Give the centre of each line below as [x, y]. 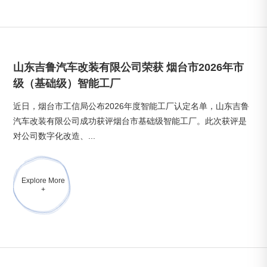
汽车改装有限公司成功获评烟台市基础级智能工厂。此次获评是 [130, 121]
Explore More [43, 181]
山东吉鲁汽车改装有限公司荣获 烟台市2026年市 [129, 67]
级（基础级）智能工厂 [67, 83]
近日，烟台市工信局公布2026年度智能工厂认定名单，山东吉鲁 [131, 106]
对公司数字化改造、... [55, 136]
